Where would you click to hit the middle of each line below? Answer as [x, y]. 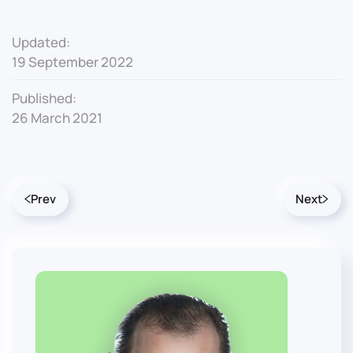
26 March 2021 [57, 117]
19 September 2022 [72, 61]
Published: [44, 98]
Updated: [41, 42]
